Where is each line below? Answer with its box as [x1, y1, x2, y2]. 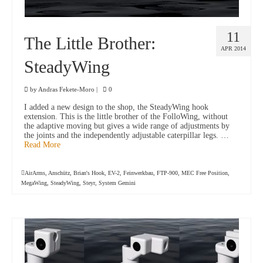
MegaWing [21, 180, 47, 187]
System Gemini [99, 180, 136, 187]
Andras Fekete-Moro [38, 86, 95, 93]
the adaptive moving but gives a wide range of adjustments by [24, 122, 230, 131]
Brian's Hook [73, 170, 104, 177]
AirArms [25, 170, 45, 177]
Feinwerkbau [123, 170, 153, 177]
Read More [24, 140, 60, 150]
